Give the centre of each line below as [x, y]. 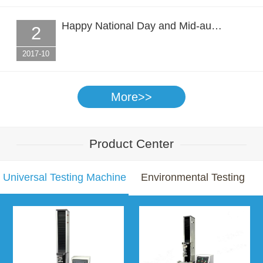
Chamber [193, 210]
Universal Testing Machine [64, 177]
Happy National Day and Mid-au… [142, 26]
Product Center [131, 143]
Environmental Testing [193, 177]
